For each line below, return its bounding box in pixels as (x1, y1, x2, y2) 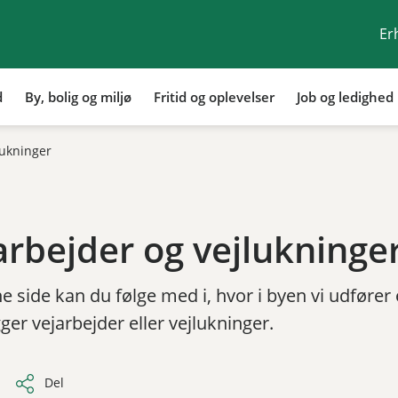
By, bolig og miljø (25, 87, 131, 106)
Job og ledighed (297, 87, 394, 106)
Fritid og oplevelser (154, 87, 275, 106)
